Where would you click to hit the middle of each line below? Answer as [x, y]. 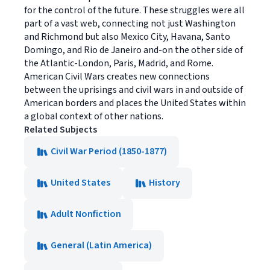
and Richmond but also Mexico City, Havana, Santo [127, 37]
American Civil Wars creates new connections [117, 77]
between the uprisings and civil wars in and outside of [133, 90]
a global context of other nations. [94, 116]
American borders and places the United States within [135, 103]
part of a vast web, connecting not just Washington [130, 24]
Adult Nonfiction [86, 214]
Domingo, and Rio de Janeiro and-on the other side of [133, 50]
